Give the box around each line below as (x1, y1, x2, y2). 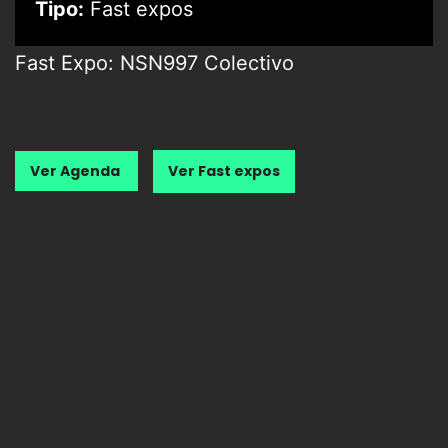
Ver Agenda (30, 161, 123, 182)
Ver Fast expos (168, 161, 280, 182)
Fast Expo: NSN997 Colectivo (15, 51, 294, 76)
